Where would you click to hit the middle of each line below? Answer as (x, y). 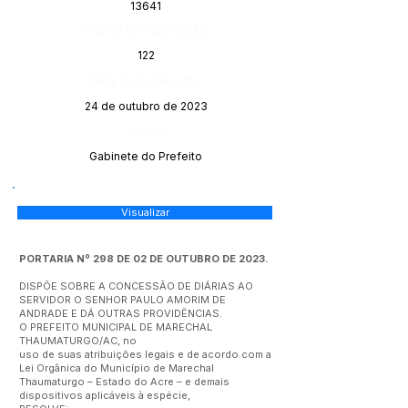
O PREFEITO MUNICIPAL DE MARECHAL (116, 327)
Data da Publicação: (146, 80)
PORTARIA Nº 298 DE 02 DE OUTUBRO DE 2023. (144, 259)
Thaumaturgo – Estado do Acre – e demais (124, 382)
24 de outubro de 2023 (146, 106)
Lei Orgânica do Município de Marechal (117, 368)
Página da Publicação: (146, 29)
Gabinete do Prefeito (146, 156)
